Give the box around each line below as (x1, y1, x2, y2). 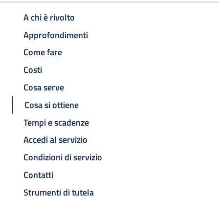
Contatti (23, 168, 53, 181)
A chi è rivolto (23, 10, 75, 24)
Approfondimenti (23, 28, 88, 42)
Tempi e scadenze (23, 115, 89, 129)
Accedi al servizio (23, 133, 88, 147)
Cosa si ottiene (24, 98, 79, 111)
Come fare (23, 45, 62, 59)
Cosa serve (23, 81, 64, 94)
